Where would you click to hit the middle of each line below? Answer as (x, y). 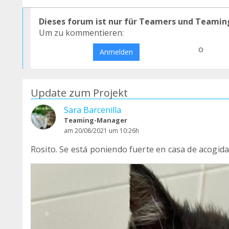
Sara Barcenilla (93, 110)
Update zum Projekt (79, 93)
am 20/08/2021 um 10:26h (101, 130)
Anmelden (116, 52)
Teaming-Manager (96, 120)
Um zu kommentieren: (81, 32)
